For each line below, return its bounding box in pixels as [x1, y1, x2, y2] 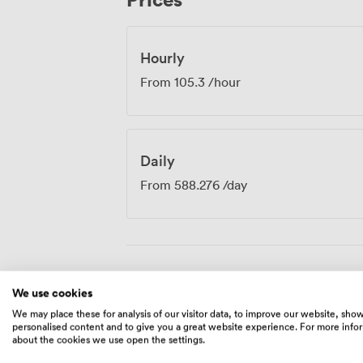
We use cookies [12, 284, 92, 301]
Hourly [140, 48, 185, 68]
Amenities [126, 272, 219, 298]
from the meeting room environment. [126, 9, 344, 26]
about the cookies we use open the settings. [12, 331, 205, 347]
